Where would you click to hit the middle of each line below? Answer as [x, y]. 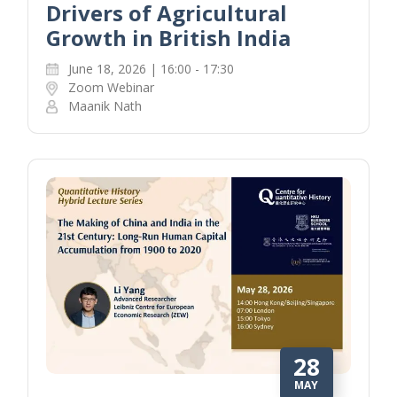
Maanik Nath [105, 106]
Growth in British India [169, 38]
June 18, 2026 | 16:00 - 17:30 [152, 69]
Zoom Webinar [112, 88]
